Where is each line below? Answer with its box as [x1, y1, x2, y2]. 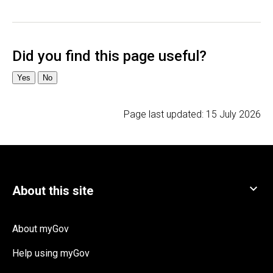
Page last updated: [124, 108, 206, 121]
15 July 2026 [206, 108, 261, 121]
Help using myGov [12, 247, 90, 260]
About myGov [12, 223, 69, 235]
